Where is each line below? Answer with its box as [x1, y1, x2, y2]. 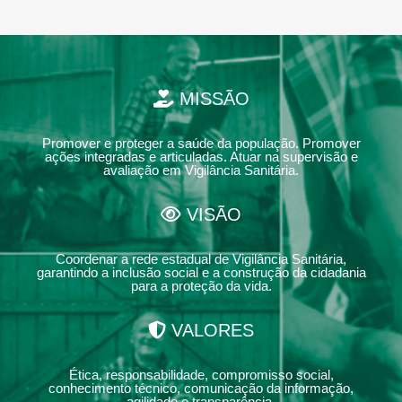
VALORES [166, 320, 254, 340]
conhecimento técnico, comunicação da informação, [48, 380, 354, 396]
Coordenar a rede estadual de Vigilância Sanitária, [56, 251, 346, 267]
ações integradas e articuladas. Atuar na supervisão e [44, 149, 358, 164]
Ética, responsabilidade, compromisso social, [68, 367, 334, 382]
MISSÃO [173, 89, 249, 109]
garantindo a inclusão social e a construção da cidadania [36, 265, 366, 280]
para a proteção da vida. [130, 278, 272, 293]
